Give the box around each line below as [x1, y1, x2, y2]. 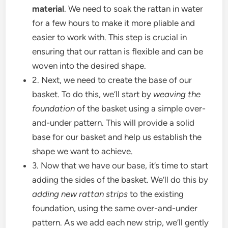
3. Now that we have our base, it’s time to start [32, 160, 209, 171]
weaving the [153, 89, 201, 100]
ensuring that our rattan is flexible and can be [32, 46, 204, 57]
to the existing [128, 189, 184, 199]
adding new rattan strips [32, 189, 128, 199]
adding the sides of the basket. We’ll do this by [32, 175, 209, 185]
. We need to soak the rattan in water [64, 4, 204, 14]
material [32, 4, 65, 14]
